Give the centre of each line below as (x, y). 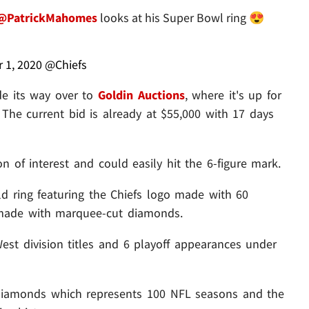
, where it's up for (233, 95)
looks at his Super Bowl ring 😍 (181, 18)
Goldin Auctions (141, 95)
